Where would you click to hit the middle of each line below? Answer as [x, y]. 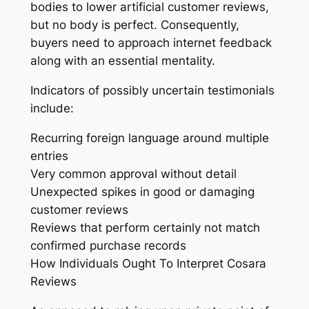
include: [52, 109]
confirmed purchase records [108, 246]
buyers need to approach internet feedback [151, 43]
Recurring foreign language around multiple [149, 138]
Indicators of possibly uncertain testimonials [152, 91]
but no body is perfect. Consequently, [134, 25]
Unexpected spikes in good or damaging [142, 192]
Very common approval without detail [133, 174]
